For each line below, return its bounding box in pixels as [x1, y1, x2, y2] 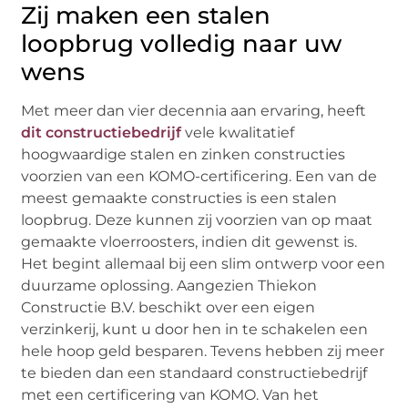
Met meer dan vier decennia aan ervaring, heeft [21, 101, 367, 119]
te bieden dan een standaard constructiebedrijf [21, 363, 368, 382]
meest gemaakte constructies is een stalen [21, 189, 338, 207]
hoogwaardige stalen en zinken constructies [21, 145, 346, 163]
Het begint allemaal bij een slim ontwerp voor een [21, 254, 386, 272]
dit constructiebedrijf [21, 123, 182, 141]
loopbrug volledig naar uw [21, 28, 342, 58]
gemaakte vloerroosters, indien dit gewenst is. [21, 232, 358, 250]
